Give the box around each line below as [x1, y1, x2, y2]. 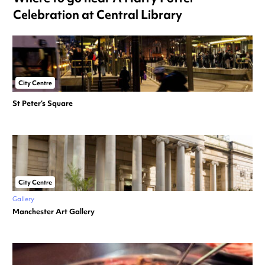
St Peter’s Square [12, 98, 73, 109]
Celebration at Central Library [13, 7, 182, 23]
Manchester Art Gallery [12, 206, 95, 217]
